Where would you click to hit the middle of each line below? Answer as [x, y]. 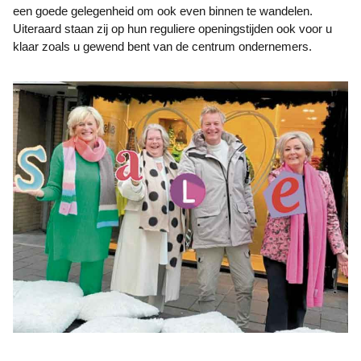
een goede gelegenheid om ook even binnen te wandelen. [163, 11]
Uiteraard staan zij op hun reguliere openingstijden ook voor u [172, 29]
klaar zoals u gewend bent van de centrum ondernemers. [162, 46]
